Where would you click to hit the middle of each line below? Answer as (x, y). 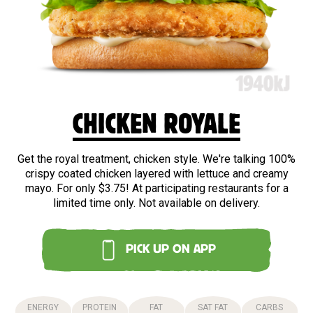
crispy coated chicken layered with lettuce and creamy (156, 173)
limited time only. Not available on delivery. (156, 203)
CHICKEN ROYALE (156, 125)
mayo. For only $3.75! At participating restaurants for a (156, 188)
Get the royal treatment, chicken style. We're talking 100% (156, 159)
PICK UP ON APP (170, 250)
